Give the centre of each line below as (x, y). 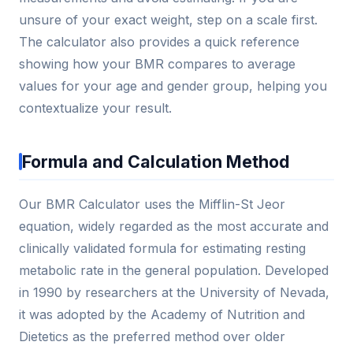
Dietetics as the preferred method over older (152, 337)
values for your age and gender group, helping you (173, 86)
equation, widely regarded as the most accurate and (174, 227)
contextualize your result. (95, 108)
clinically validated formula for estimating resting (162, 249)
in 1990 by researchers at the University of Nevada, (174, 293)
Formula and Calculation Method (156, 162)
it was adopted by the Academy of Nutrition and (162, 315)
